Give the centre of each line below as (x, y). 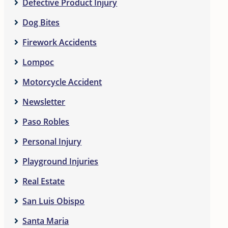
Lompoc (38, 62)
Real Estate (44, 181)
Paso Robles (46, 122)
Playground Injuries (61, 161)
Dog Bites (41, 22)
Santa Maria (46, 221)
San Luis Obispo (54, 201)
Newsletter (44, 102)
